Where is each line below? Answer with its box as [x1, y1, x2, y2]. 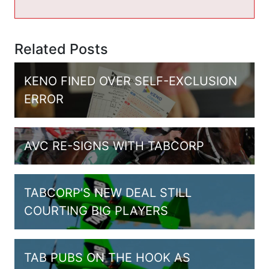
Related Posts [14, 40, 108, 58]
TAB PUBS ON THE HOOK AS [24, 250, 190, 265]
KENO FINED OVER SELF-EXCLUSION [24, 74, 237, 89]
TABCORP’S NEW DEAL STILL [24, 186, 192, 201]
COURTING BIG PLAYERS [24, 204, 168, 219]
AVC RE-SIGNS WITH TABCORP [24, 139, 204, 154]
